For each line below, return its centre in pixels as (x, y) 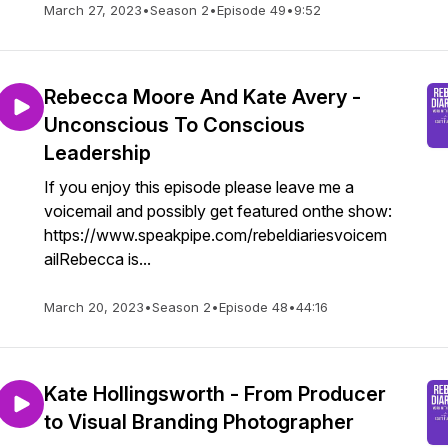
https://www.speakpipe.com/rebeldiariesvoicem (215, 235)
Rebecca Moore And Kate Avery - (202, 97)
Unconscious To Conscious (174, 125)
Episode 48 (253, 307)
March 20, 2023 (94, 307)
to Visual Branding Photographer (199, 422)
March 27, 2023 (93, 10)
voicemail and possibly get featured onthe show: (218, 211)
